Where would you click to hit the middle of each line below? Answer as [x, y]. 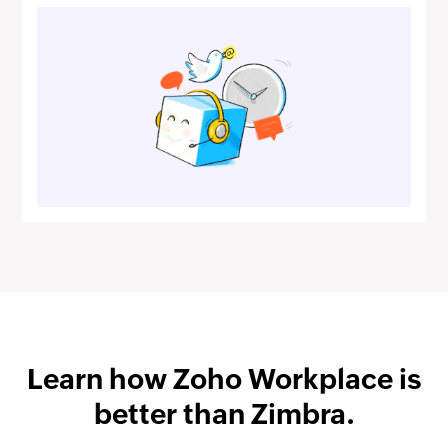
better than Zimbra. [224, 414]
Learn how [99, 379]
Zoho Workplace [282, 379]
